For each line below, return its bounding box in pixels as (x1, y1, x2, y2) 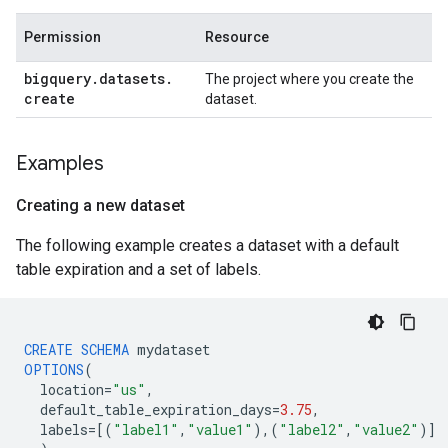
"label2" (279, 420, 345, 439)
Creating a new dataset (16, 196, 185, 215)
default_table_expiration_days (40, 400, 272, 419)
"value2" (353, 420, 419, 439)
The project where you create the (205, 71, 414, 87)
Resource (205, 29, 269, 45)
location (40, 380, 104, 399)
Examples (16, 151, 104, 176)
